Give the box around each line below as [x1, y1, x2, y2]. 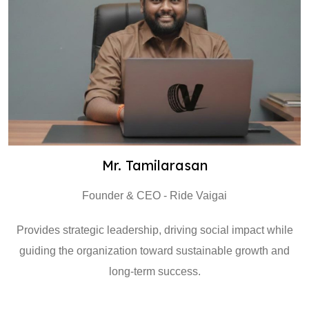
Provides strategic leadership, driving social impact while [16, 224, 293, 236]
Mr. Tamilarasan [101, 157, 208, 174]
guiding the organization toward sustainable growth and [19, 245, 290, 257]
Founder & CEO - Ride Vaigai [82, 190, 227, 201]
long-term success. [108, 266, 201, 277]
